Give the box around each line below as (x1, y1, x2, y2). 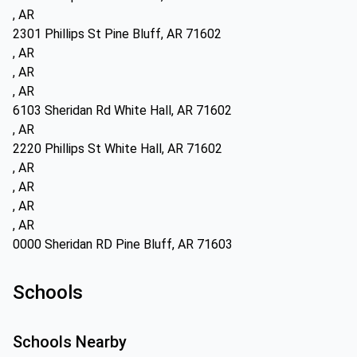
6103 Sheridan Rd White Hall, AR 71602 (13, 103, 232, 118)
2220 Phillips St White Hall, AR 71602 (13, 141, 222, 156)
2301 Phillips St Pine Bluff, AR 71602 (13, 26, 222, 41)
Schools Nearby (13, 332, 127, 351)
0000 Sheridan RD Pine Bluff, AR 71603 (13, 237, 233, 252)
